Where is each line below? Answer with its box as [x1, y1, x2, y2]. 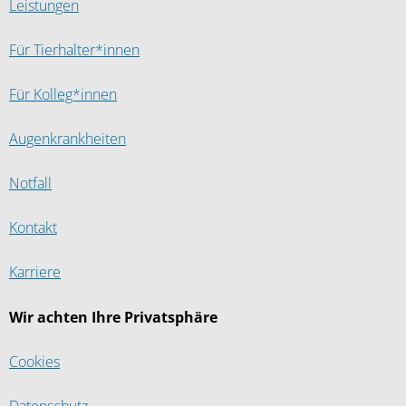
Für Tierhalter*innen [9, 42, 140, 59]
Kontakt [9, 219, 57, 237]
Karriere [9, 264, 61, 281]
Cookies [9, 353, 60, 371]
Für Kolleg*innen [9, 86, 117, 103]
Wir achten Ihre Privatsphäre [9, 309, 217, 326]
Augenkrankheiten [9, 130, 126, 148]
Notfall [9, 175, 52, 192]
